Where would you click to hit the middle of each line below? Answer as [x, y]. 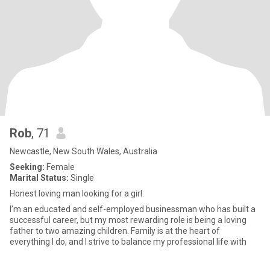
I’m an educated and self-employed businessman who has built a [133, 209]
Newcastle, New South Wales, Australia [83, 151]
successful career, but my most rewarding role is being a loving [128, 220]
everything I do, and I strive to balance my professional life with [128, 242]
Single [81, 178]
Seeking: [27, 167]
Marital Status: [39, 178]
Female [60, 167]
